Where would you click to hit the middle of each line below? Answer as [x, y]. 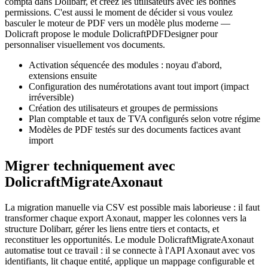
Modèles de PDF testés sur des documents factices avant [135, 130]
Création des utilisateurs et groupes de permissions [123, 108]
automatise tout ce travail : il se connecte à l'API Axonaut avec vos [130, 251]
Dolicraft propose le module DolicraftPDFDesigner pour [111, 34]
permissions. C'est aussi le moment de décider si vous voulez [119, 13]
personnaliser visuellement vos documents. [85, 45]
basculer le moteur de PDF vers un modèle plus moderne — [118, 23]
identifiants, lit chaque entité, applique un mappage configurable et [130, 261]
